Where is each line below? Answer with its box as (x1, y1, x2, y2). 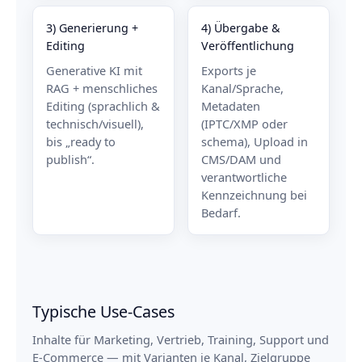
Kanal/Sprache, (201, 79, 284, 96)
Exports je (201, 61, 256, 78)
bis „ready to (46, 133, 116, 149)
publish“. (46, 150, 95, 167)
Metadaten (201, 97, 260, 114)
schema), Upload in (201, 133, 308, 149)
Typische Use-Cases (32, 300, 175, 322)
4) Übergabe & (201, 19, 280, 36)
